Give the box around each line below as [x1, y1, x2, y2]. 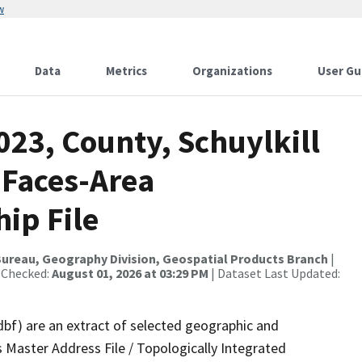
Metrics [106, 63, 147, 78]
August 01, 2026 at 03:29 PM [52, 265, 208, 281]
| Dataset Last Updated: [208, 265, 340, 281]
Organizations [192, 63, 272, 78]
